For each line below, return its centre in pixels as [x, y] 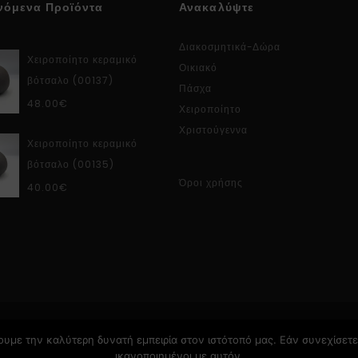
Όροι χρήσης [211, 182]
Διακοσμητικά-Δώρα [230, 46]
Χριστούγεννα [213, 129]
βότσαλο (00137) [70, 80]
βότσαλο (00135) [71, 164]
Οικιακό [198, 67]
